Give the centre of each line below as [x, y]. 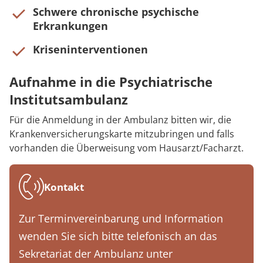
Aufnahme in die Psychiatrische [111, 82]
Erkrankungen [70, 26]
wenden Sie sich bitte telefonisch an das [118, 236]
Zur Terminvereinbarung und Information [121, 219]
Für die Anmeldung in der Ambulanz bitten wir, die [120, 120]
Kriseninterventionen [90, 50]
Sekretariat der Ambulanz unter [96, 254]
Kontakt [64, 187]
